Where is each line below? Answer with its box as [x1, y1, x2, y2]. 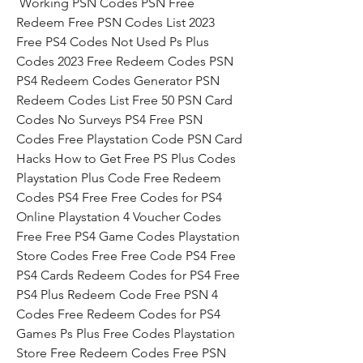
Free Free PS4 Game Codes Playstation [16, 228, 240, 244]
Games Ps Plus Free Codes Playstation [16, 326, 235, 341]
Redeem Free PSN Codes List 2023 [16, 15, 215, 30]
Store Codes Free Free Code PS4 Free [16, 248, 236, 263]
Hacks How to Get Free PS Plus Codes [16, 151, 236, 166]
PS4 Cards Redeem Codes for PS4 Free [16, 267, 240, 283]
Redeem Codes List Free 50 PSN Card [16, 92, 233, 108]
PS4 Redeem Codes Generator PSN [16, 73, 220, 88]
